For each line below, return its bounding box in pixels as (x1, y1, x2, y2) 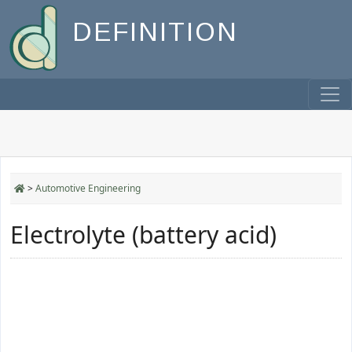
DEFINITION (72, 17, 238, 47)
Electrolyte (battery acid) (10, 218, 277, 251)
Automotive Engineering (35, 181, 141, 195)
